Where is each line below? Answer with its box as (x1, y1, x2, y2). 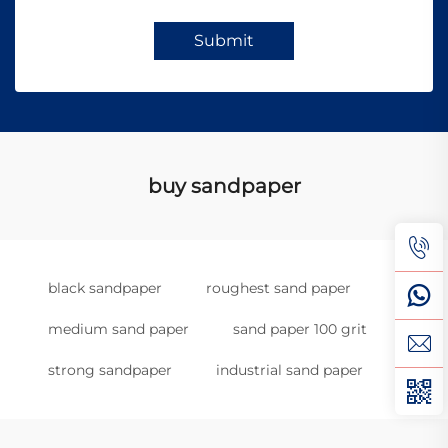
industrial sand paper (216, 360, 363, 379)
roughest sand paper (206, 278, 351, 297)
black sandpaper (48, 278, 162, 297)
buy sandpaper (147, 173, 301, 198)
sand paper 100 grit (233, 319, 367, 338)
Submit (194, 30, 254, 50)
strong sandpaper (48, 360, 172, 379)
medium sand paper (48, 319, 189, 338)
